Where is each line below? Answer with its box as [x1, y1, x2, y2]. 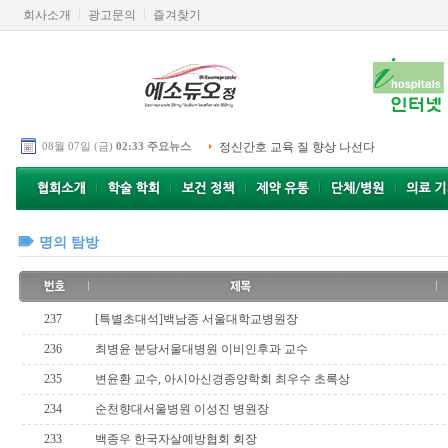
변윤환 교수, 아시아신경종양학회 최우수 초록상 [94, 372, 350, 386]
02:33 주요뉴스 [115, 140, 191, 152]
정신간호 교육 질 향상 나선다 [218, 140, 375, 154]
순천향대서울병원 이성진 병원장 [94, 402, 269, 416]
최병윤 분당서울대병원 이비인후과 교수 [94, 342, 308, 356]
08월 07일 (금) [38, 140, 113, 152]
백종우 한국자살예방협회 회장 [94, 432, 257, 446]
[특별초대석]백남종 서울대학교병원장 [94, 312, 298, 326]
